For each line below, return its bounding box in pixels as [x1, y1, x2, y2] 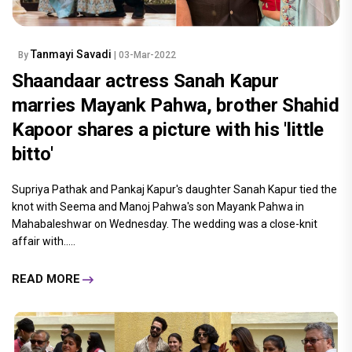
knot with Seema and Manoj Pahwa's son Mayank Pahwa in [12, 200, 304, 213]
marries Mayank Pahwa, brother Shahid [12, 93, 339, 116]
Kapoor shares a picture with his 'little [12, 118, 324, 141]
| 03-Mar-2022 [114, 49, 176, 60]
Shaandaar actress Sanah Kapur [12, 69, 279, 92]
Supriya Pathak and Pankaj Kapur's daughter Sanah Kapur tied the [12, 182, 337, 196]
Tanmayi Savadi [31, 47, 114, 60]
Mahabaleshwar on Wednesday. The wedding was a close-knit [12, 217, 317, 230]
